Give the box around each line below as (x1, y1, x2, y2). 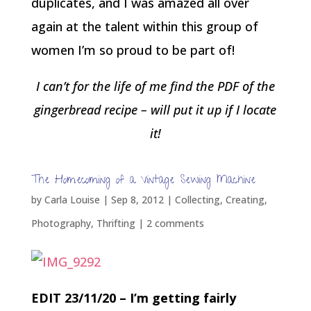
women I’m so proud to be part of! (31, 42, 235, 58)
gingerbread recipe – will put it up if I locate (34, 101, 277, 118)
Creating (225, 193, 264, 206)
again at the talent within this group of (31, 18, 258, 35)
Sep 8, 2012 (110, 193, 164, 206)
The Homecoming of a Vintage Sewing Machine (31, 172, 255, 190)
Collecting (174, 193, 220, 206)
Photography (31, 217, 91, 230)
